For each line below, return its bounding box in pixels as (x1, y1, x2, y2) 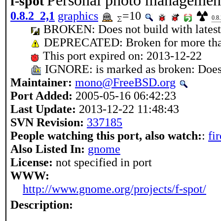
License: (10, 156, 53, 169)
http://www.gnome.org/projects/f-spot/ (23, 183, 206, 195)
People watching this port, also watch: (10, 129, 202, 142)
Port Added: (10, 89, 73, 102)
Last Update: (10, 103, 76, 115)
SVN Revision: (10, 116, 84, 129)
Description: (10, 198, 73, 211)
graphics (58, 9, 98, 22)
